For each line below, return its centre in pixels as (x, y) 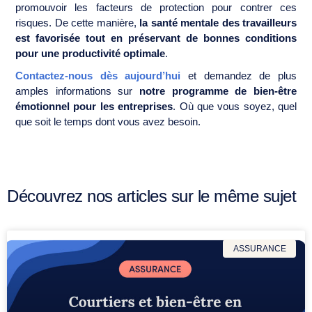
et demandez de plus (239, 75)
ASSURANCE (259, 248)
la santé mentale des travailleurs (216, 22)
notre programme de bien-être (218, 91)
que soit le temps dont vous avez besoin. (108, 121)
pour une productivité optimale (90, 53)
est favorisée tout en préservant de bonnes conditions (156, 38)
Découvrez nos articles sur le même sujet (151, 196)
